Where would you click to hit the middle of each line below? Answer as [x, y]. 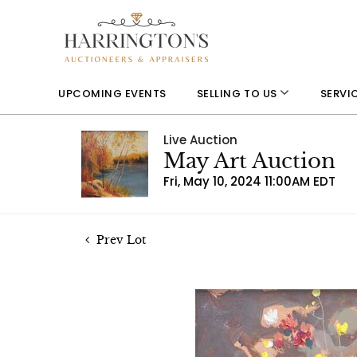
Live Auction [200, 140]
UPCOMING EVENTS [112, 93]
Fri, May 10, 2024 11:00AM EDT [249, 181]
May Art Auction [249, 161]
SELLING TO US [238, 94]
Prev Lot [120, 240]
